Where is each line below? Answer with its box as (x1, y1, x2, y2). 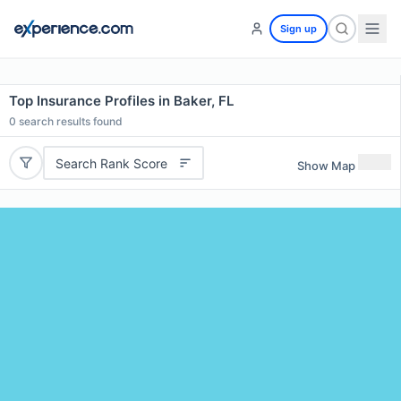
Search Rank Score (55, 155, 167, 171)
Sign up (280, 22, 317, 35)
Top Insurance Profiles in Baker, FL (9, 92, 234, 109)
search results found (16, 115, 123, 128)
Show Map (297, 158, 355, 173)
